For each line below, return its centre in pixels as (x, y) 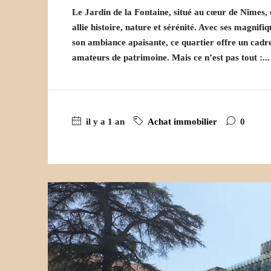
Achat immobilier (182, 122)
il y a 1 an (104, 122)
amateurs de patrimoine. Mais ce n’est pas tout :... (171, 58)
